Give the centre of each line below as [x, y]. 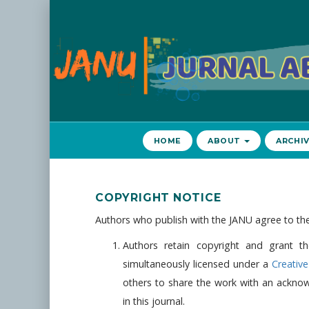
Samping [97, 79]
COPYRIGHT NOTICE [158, 198]
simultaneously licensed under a [197, 264]
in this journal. [155, 301]
